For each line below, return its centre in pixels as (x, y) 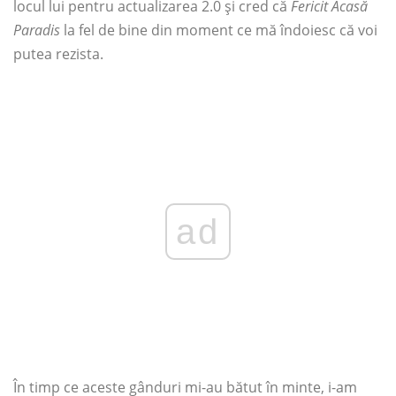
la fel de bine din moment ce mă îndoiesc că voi (219, 30)
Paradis (37, 30)
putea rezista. (58, 53)
